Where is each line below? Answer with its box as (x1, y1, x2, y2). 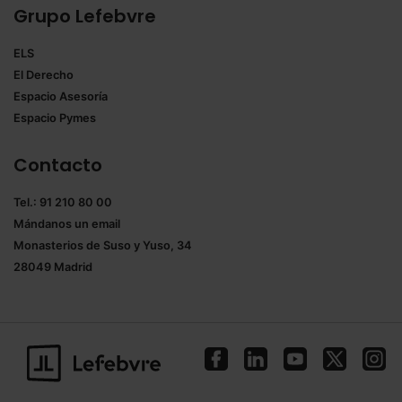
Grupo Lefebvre (13, 4, 156, 30)
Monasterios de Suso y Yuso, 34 (13, 238, 192, 252)
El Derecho (13, 68, 74, 83)
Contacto (13, 152, 102, 178)
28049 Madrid (13, 259, 92, 274)
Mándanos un (13, 216, 92, 231)
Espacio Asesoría (13, 90, 108, 104)
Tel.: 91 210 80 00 (13, 195, 112, 209)
